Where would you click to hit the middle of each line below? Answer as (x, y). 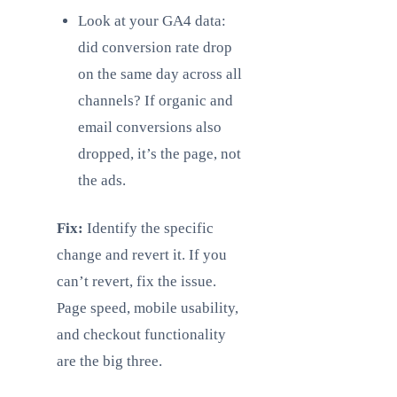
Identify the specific (148, 228)
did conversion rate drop (155, 47)
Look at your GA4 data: (152, 21)
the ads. (102, 180)
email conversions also (150, 127)
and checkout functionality (141, 335)
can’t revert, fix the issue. (136, 281)
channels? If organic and (156, 101)
